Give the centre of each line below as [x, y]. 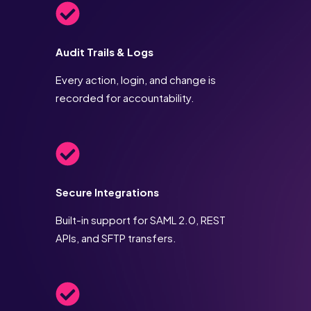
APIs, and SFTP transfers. [116, 238]
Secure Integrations [107, 192]
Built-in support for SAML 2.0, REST [141, 220]
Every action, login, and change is [136, 80]
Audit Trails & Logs [104, 52]
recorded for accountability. [125, 98]
